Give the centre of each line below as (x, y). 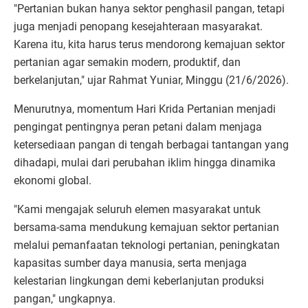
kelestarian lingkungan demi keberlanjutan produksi (139, 280)
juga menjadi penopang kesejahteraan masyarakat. (138, 26)
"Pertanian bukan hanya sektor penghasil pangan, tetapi (149, 8)
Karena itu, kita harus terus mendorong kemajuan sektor (149, 44)
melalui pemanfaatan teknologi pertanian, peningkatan (147, 245)
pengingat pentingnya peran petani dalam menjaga (138, 126)
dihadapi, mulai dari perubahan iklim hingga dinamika (145, 162)
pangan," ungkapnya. (65, 298)
